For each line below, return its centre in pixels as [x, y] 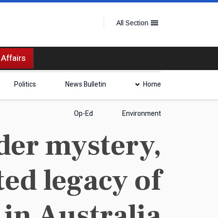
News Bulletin [86, 84]
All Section [132, 23]
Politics [25, 84]
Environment [142, 114]
